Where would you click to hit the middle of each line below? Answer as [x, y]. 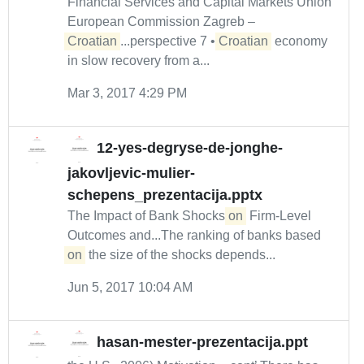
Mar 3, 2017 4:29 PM [127, 93]
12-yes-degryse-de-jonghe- [190, 148]
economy [299, 41]
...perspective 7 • [169, 41]
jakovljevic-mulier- [131, 173]
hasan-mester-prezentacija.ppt [202, 342]
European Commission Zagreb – [161, 22]
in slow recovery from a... [139, 61]
